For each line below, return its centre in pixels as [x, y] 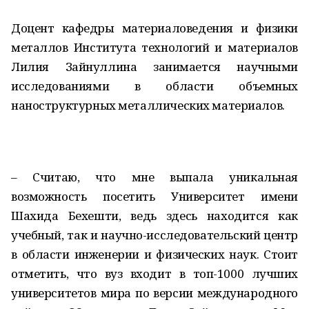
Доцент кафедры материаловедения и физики [154, 28]
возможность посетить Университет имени [154, 196]
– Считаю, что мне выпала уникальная [154, 177]
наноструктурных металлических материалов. [148, 105]
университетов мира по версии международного [154, 293]
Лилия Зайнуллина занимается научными [154, 67]
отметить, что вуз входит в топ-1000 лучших [154, 273]
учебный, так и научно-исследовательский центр [154, 235]
